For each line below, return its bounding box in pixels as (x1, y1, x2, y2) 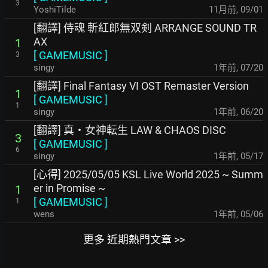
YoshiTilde (33, 4, 76, 15)
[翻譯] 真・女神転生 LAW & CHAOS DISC (33, 124, 226, 136)
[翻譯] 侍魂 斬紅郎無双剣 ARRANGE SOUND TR (33, 22, 257, 34)
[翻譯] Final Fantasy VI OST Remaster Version (33, 80, 249, 92)
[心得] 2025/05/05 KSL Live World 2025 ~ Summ (33, 168, 263, 181)
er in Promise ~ (33, 182, 105, 194)
